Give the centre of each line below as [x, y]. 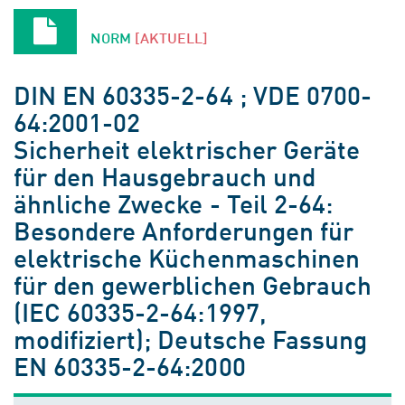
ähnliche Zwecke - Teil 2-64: [173, 203]
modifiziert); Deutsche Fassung [190, 339]
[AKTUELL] [171, 38]
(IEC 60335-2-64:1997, [140, 311]
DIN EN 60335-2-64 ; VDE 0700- [193, 94]
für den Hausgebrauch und [165, 176]
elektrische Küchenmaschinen [187, 257]
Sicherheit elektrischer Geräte [187, 149]
